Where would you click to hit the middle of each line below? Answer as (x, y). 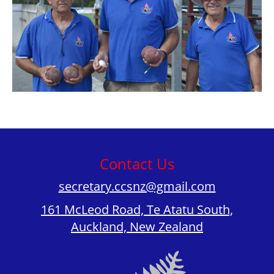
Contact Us (137, 163)
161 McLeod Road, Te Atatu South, (137, 209)
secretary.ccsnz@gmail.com (137, 186)
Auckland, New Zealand (137, 226)
